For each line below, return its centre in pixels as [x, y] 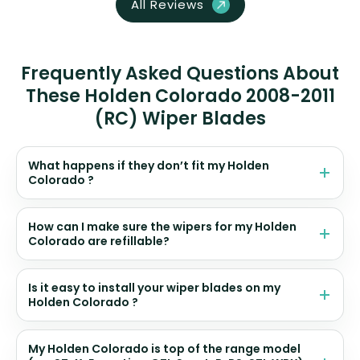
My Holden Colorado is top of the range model [164, 348]
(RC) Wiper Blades [180, 118]
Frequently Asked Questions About [180, 73]
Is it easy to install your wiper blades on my [154, 287]
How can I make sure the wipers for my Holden [162, 226]
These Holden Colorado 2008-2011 [180, 96]
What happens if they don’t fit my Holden [149, 165]
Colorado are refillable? [99, 241]
